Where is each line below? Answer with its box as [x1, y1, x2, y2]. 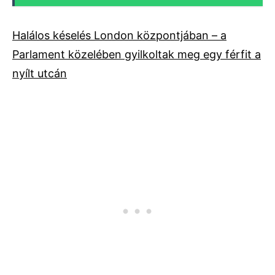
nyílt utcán [12, 67, 67, 80]
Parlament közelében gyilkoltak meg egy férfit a [12, 48, 261, 61]
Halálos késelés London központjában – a [12, 29, 227, 42]
